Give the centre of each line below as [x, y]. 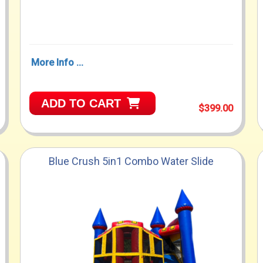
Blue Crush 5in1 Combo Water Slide [131, 161]
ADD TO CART [81, 104]
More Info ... [58, 63]
